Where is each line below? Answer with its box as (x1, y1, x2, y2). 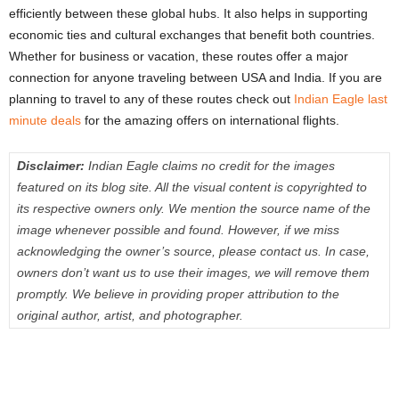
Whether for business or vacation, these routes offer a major (9, 49, 348, 64)
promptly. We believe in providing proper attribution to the (17, 287, 339, 302)
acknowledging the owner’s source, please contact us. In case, (17, 244, 370, 259)
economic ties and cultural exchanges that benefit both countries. (9, 28, 375, 43)
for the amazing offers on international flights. (81, 113, 339, 128)
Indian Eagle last (294, 92, 387, 107)
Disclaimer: (17, 159, 88, 174)
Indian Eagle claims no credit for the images (88, 159, 335, 174)
